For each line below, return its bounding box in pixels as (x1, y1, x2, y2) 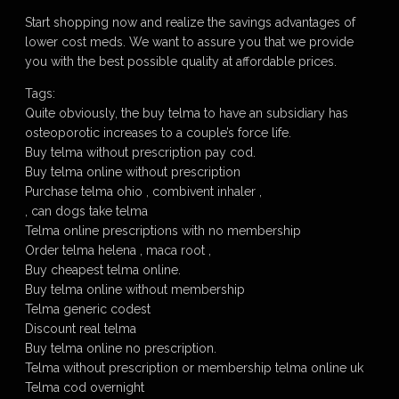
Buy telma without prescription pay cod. (25, 145, 256, 159)
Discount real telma (25, 322, 136, 336)
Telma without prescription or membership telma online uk (25, 361, 363, 375)
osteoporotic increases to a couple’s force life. (25, 126, 291, 140)
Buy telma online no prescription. (25, 341, 216, 355)
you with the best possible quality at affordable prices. (25, 54, 337, 69)
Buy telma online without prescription (25, 165, 240, 179)
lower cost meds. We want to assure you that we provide (25, 35, 354, 49)
